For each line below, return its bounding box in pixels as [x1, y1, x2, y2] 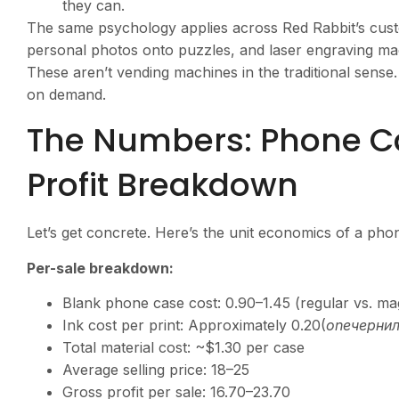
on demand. [27, 85, 106, 103]
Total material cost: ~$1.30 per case [62, 338, 305, 356]
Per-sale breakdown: [27, 258, 174, 277]
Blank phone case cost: [62, 293, 225, 312]
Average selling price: [62, 360, 211, 379]
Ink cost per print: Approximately [62, 315, 291, 334]
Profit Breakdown [27, 162, 298, 208]
